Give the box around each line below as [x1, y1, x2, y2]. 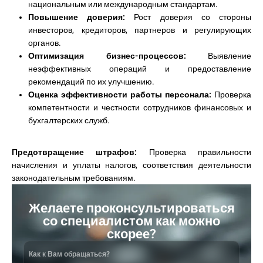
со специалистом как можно [43, 214, 220, 228]
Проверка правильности [137, 147, 252, 157]
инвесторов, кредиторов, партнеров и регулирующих [28, 25, 251, 35]
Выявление [186, 51, 251, 60]
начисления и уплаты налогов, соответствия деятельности [12, 160, 251, 170]
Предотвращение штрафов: [12, 147, 137, 157]
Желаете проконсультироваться [28, 201, 235, 215]
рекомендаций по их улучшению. [28, 77, 154, 86]
